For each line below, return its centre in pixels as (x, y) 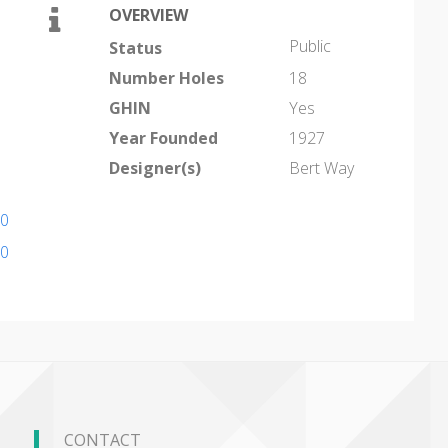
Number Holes (166, 78)
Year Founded (163, 138)
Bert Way (321, 168)
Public (310, 46)
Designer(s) (155, 168)
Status (135, 48)
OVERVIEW (148, 15)
